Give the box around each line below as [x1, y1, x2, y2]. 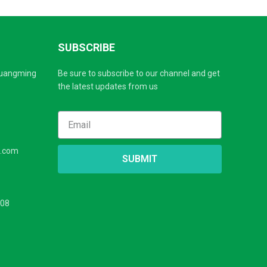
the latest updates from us [57, 82, 158, 91]
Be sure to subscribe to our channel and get [57, 69, 220, 78]
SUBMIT [122, 153, 157, 164]
